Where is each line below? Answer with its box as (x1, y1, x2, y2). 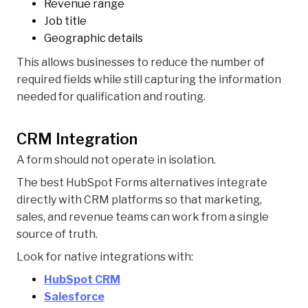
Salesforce (44, 290, 104, 304)
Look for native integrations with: (16, 250, 193, 264)
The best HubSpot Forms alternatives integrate (16, 176, 267, 190)
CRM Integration (16, 130, 137, 148)
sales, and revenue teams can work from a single (16, 210, 269, 224)
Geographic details (44, 32, 143, 45)
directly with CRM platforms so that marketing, (16, 193, 262, 207)
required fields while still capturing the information (16, 73, 281, 87)
